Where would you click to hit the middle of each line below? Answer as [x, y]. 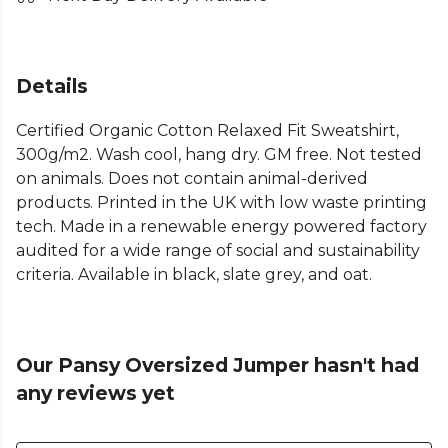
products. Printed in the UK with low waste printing [221, 203]
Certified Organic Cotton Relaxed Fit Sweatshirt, [207, 131]
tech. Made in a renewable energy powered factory [221, 227]
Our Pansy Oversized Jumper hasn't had [217, 365]
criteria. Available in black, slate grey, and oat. [194, 275]
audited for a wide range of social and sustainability [218, 251]
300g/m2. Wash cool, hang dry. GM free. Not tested [219, 155]
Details [52, 86]
